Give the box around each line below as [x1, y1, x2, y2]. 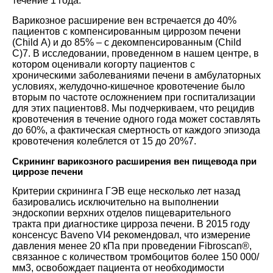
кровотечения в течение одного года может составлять [12, 113, 260, 124]
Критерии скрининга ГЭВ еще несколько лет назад [12, 185, 240, 196]
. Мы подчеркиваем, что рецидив [107, 102, 255, 113]
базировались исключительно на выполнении [12, 196, 219, 207]
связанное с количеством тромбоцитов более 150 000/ [12, 251, 259, 262]
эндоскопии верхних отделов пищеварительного [12, 207, 231, 218]
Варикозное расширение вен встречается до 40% [12, 15, 236, 26]
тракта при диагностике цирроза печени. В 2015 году [12, 218, 250, 229]
